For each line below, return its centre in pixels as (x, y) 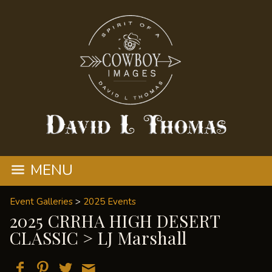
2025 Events (110, 202)
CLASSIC (44, 238)
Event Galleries (41, 202)
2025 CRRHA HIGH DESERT (115, 221)
